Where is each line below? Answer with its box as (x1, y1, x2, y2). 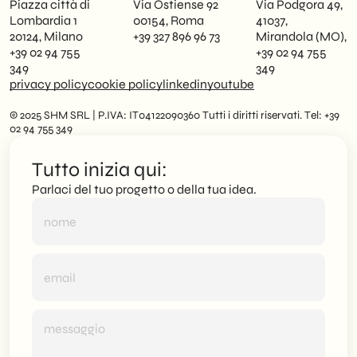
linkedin (163, 76, 207, 92)
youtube (207, 76, 254, 92)
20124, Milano (10, 29, 83, 44)
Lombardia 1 (10, 13, 77, 28)
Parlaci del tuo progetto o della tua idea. (32, 182, 257, 197)
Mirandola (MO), (256, 29, 347, 44)
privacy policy (10, 76, 88, 92)
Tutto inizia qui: (32, 158, 167, 182)
